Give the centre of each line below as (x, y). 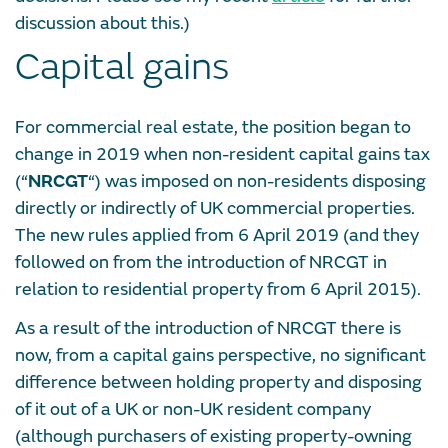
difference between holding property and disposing (218, 382)
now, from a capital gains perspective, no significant (220, 355)
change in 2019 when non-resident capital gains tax (222, 154)
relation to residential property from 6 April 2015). (218, 289)
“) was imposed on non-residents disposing (257, 181)
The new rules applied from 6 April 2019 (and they (217, 235)
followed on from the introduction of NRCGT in (201, 262)
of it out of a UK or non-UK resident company (193, 409)
